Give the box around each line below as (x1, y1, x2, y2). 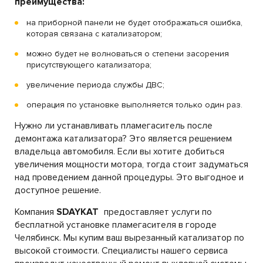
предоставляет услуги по (102, 206, 212, 218)
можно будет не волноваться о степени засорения (26, 49, 229, 59)
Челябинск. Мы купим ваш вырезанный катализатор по (15, 232, 244, 244)
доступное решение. (15, 184, 101, 196)
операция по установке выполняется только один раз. (26, 100, 242, 110)
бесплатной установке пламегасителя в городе (15, 219, 217, 231)
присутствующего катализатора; (26, 60, 151, 70)
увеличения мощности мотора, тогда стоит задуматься (15, 159, 248, 170)
